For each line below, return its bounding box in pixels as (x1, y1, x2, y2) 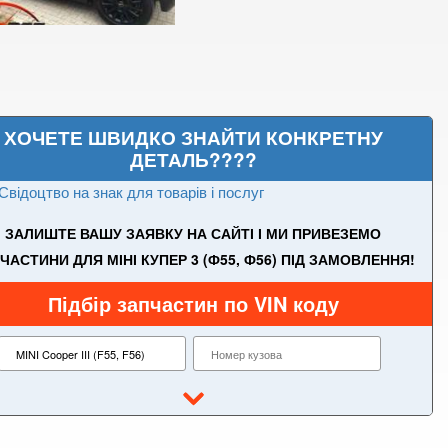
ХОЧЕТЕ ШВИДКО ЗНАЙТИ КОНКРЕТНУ (3, 124, 383, 151)
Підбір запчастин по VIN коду (47, 289, 339, 318)
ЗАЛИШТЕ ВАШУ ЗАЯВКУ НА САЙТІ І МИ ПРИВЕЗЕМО (5, 223, 382, 243)
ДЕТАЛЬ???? (129, 146, 257, 173)
